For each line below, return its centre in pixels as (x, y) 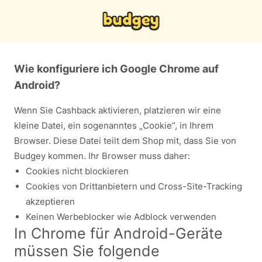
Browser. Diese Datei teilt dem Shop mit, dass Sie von (125, 141)
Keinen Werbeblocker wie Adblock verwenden (121, 217)
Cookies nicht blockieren (77, 171)
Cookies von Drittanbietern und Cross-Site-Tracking (134, 186)
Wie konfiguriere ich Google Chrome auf (116, 69)
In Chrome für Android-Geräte (118, 233)
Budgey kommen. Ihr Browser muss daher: (102, 156)
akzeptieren (50, 201)
